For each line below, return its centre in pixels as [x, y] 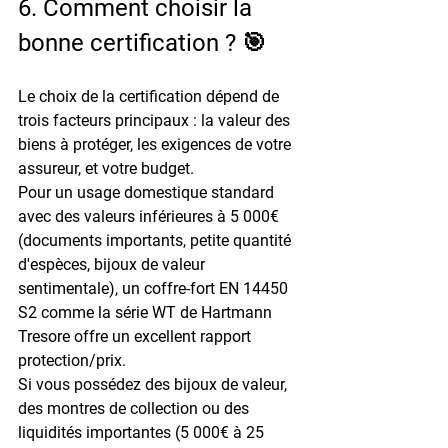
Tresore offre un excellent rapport [136, 336]
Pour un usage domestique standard [148, 192]
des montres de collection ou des [135, 408]
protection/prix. [72, 360]
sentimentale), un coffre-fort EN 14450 [155, 288]
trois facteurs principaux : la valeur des [156, 120]
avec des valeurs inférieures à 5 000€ [150, 216]
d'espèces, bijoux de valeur [113, 264]
